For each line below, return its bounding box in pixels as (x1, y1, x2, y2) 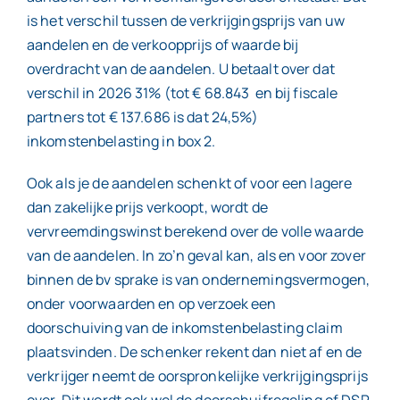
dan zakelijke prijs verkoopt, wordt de (26, 197, 268, 218)
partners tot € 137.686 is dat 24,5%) (26, 107, 259, 128)
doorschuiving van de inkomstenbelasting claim (26, 318, 343, 338)
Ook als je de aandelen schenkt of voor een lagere (26, 173, 353, 194)
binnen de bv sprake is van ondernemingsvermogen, (26, 270, 371, 290)
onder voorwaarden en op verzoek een (26, 294, 277, 314)
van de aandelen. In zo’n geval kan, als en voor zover (26, 246, 366, 266)
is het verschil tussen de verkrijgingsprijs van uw (26, 11, 346, 31)
